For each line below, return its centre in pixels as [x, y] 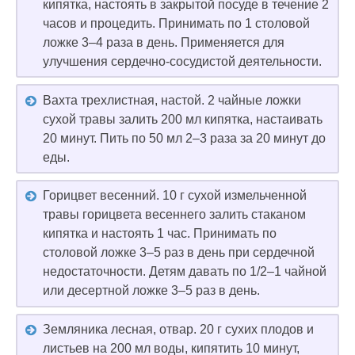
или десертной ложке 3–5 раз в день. [151, 291]
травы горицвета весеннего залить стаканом [174, 215]
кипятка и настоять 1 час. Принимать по [160, 234]
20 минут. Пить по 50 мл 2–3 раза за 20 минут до [184, 138]
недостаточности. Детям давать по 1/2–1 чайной [185, 272]
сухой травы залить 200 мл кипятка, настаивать [183, 119]
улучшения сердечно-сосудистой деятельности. [182, 61]
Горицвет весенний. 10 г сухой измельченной [175, 196]
